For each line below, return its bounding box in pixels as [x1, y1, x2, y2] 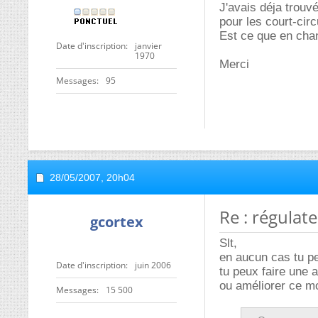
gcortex [89, 212, 143, 231]
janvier [135, 40, 162, 52]
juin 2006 [135, 259, 171, 271]
